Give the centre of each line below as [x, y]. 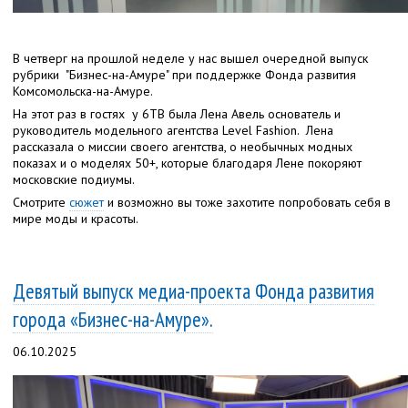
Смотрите [41, 202]
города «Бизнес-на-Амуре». [113, 319]
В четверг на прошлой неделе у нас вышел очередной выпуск [190, 58]
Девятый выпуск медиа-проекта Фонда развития [194, 291]
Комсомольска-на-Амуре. [83, 91]
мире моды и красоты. [76, 218]
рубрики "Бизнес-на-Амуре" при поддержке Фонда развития [184, 74]
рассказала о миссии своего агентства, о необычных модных [183, 146]
